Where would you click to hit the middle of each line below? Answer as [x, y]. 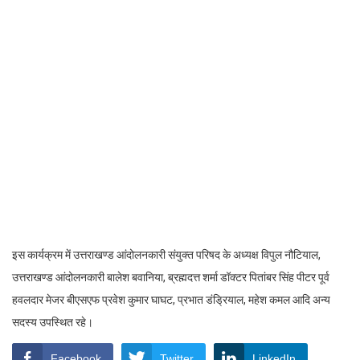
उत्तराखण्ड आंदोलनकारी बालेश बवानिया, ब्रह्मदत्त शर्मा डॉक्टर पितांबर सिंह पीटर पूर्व [171, 277]
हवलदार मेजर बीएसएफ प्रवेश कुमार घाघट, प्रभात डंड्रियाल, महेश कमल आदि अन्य [171, 299]
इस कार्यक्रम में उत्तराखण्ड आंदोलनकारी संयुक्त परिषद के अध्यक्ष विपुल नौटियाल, [166, 254]
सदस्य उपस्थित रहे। [53, 322]
